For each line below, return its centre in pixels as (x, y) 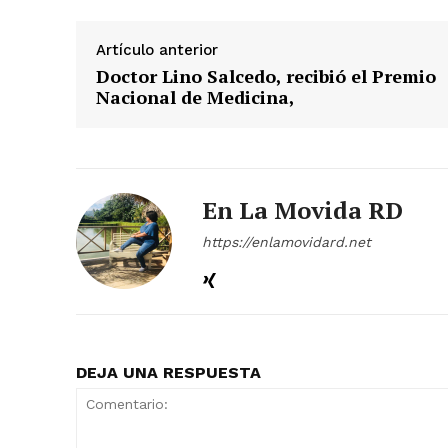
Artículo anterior (157, 50)
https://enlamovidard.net (286, 242)
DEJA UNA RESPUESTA (168, 373)
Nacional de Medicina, (195, 97)
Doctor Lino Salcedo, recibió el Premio (266, 76)
